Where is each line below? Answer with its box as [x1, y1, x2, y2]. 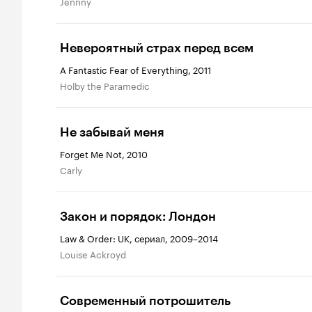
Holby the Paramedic [67, 78, 150, 93]
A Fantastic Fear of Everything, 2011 [60, 62, 211, 77]
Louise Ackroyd [65, 247, 126, 261]
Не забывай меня [60, 125, 164, 141]
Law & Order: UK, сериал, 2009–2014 [60, 231, 218, 245]
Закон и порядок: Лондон [60, 209, 216, 225]
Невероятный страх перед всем [60, 40, 253, 56]
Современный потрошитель [60, 293, 231, 309]
